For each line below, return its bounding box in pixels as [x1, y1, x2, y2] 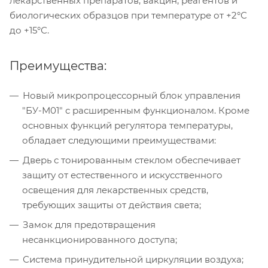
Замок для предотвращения [23, 218, 156, 230]
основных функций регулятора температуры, [22, 119, 233, 131]
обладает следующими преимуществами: [22, 134, 216, 146]
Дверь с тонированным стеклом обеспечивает [23, 154, 240, 166]
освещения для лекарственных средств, [22, 184, 208, 196]
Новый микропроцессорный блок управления [23, 89, 240, 101]
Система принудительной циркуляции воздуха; [23, 253, 243, 265]
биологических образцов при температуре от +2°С [10, 9, 247, 21]
